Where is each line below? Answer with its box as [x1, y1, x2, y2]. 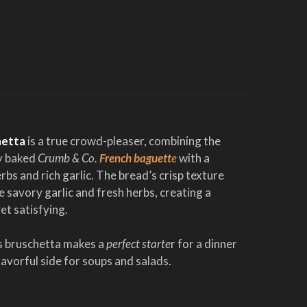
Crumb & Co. [38, 151, 99, 165]
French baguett [99, 151, 171, 165]
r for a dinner [171, 236, 237, 251]
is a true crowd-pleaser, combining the [25, 134, 221, 148]
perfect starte [106, 236, 171, 251]
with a [179, 151, 210, 165]
